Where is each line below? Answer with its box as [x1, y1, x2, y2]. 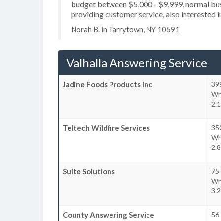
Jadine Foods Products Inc [63, 79, 152, 89]
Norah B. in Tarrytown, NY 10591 [71, 25, 180, 34]
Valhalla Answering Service [66, 55, 207, 70]
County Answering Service [63, 210, 154, 219]
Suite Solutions [63, 166, 115, 176]
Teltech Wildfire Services [63, 123, 150, 132]
